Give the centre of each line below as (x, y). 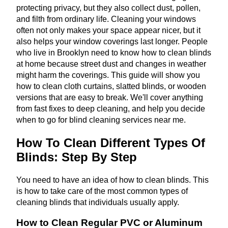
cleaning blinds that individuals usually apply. (98, 202)
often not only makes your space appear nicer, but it (108, 30)
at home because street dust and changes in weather (111, 64)
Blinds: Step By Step (77, 157)
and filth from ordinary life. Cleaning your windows (106, 19)
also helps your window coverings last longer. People (112, 41)
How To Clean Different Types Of (111, 142)
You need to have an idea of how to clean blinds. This (112, 180)
